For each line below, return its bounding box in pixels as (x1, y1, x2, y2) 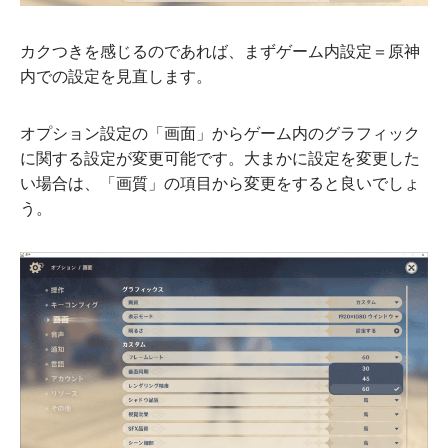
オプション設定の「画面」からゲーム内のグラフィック (20, 121, 420, 145)
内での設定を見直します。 (20, 64, 212, 88)
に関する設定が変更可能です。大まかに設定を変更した (20, 146, 420, 170)
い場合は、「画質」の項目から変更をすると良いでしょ (20, 171, 420, 195)
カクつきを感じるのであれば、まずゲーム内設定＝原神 (20, 39, 420, 63)
